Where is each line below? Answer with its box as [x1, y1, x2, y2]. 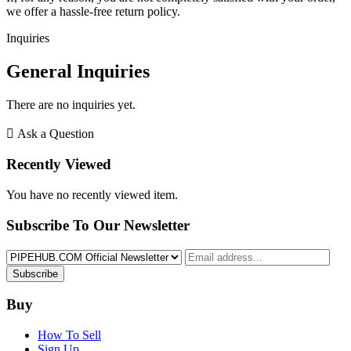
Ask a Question [17, 126, 94, 140]
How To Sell [38, 328, 101, 342]
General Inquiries [6, 60, 150, 81]
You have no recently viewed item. [6, 188, 178, 202]
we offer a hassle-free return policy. [6, 4, 180, 18]
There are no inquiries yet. [6, 97, 136, 111]
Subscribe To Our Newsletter [6, 216, 190, 233]
